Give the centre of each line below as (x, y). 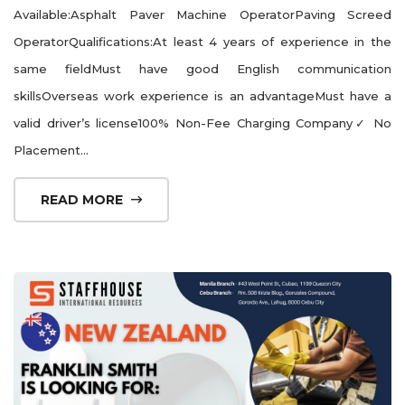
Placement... (51, 150)
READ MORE (84, 199)
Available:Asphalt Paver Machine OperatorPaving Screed (202, 14)
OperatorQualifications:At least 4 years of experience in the (202, 41)
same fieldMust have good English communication (202, 68)
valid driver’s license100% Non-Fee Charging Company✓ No (202, 122)
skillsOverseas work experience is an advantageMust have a (202, 95)
